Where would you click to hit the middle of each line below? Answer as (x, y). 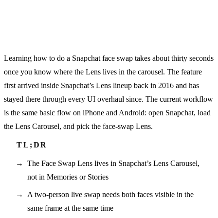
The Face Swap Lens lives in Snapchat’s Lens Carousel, (113, 163)
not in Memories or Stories (68, 177)
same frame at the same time (70, 208)
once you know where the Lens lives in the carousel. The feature (103, 72)
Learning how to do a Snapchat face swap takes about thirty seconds (109, 58)
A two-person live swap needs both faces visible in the (110, 194)
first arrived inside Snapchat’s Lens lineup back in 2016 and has (101, 85)
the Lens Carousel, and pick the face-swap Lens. (78, 126)
